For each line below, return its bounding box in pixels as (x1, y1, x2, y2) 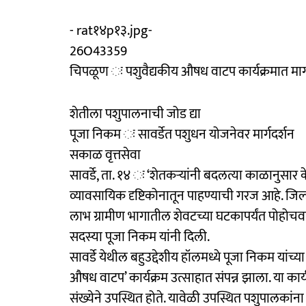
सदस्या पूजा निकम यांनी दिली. (70, 225, 210, 249)
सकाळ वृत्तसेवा (70, 143, 141, 167)
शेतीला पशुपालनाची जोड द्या (70, 102, 201, 126)
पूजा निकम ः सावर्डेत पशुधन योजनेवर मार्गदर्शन (70, 122, 294, 146)
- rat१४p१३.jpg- (70, 18, 152, 42)
